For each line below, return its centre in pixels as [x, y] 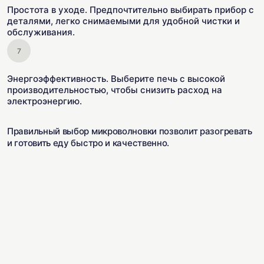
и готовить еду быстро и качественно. [88, 143]
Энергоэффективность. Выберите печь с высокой [116, 79]
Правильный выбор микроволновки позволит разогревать [130, 131]
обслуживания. [41, 32]
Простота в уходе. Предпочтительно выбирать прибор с [131, 10]
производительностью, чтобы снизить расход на [115, 90]
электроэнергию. [44, 101]
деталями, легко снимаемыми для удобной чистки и [123, 21]
